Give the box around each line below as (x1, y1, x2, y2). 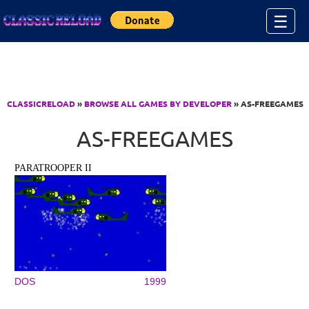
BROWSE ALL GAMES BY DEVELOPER (84, 98, 232, 109)
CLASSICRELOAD (7, 98, 75, 109)
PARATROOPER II (14, 163, 92, 173)
